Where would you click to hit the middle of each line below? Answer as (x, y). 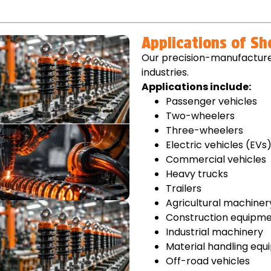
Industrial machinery (214, 232)
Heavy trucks (197, 174)
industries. (165, 73)
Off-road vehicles (208, 261)
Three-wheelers (204, 131)
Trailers (184, 189)
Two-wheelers (200, 116)
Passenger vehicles (211, 102)
